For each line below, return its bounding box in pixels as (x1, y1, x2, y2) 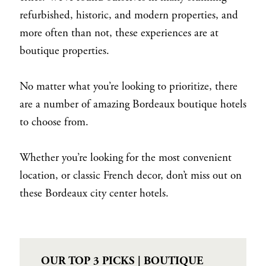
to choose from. (19, 115, 91, 129)
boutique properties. (19, 43, 112, 58)
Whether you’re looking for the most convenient (19, 150, 232, 165)
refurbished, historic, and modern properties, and (19, 8, 238, 23)
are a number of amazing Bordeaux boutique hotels (19, 97, 246, 112)
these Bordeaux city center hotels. (19, 186, 169, 201)
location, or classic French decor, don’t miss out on (19, 168, 242, 183)
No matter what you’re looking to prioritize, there (19, 79, 237, 94)
